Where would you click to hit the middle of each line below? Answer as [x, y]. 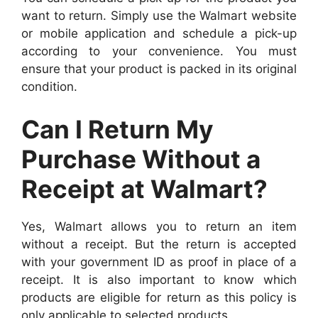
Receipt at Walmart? [144, 188]
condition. [49, 87]
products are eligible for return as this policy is [159, 297]
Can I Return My [117, 129]
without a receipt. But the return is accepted [159, 244]
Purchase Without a [141, 159]
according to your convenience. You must [159, 51]
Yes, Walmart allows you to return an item [159, 226]
